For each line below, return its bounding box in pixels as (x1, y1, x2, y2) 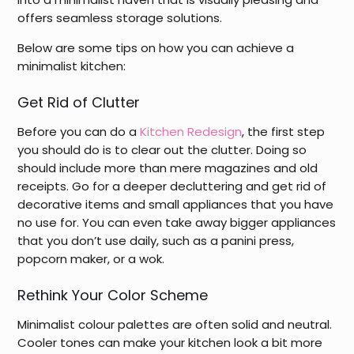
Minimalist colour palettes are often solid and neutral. (17, 315, 333, 333)
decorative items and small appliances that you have (17, 195, 334, 213)
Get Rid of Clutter (17, 92, 141, 112)
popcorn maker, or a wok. (17, 250, 168, 267)
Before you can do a (17, 122, 141, 140)
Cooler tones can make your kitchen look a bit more (17, 333, 323, 351)
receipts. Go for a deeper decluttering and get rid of (17, 177, 327, 194)
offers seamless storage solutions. (17, 9, 223, 26)
